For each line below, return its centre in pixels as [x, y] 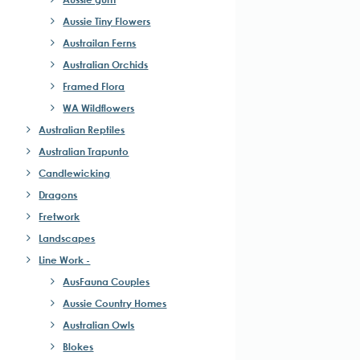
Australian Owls [99, 325]
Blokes [78, 346]
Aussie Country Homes [115, 303]
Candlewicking [75, 173]
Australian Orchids [106, 64]
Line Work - [65, 260]
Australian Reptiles [82, 129]
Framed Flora [94, 86]
